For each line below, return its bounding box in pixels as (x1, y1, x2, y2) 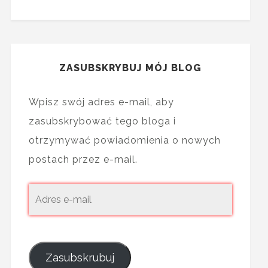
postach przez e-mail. (28, 154, 138, 166)
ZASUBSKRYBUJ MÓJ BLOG (59, 62, 202, 74)
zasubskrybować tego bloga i (28, 115, 176, 127)
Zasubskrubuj (45, 251, 114, 264)
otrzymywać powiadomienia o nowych (28, 135, 221, 147)
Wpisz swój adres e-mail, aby (28, 96, 174, 108)
